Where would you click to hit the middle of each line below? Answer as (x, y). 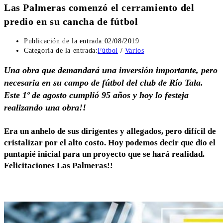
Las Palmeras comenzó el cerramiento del (99, 7)
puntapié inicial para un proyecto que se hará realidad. (104, 154)
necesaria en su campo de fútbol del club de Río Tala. (104, 83)
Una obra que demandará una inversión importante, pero (111, 70)
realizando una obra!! (45, 108)
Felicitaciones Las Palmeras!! (58, 165)
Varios (134, 51)
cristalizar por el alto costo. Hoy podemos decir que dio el (110, 142)
